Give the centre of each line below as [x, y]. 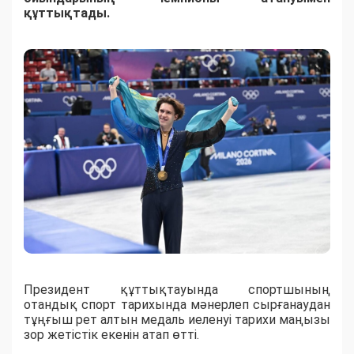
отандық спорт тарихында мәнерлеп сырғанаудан [177, 305]
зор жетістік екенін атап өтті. [111, 335]
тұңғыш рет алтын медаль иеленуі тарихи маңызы [177, 320]
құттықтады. [67, 13]
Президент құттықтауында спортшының [177, 290]
